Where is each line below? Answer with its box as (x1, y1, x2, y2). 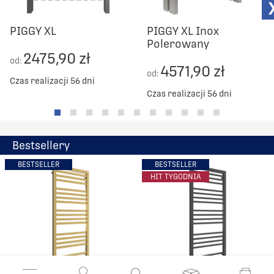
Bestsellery (12, 138, 70, 152)
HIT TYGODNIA (150, 172, 201, 181)
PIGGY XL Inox (147, 24, 219, 37)
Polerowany (147, 37, 209, 50)
